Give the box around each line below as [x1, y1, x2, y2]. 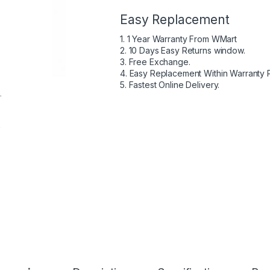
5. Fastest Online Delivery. [120, 80, 220, 90]
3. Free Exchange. [120, 57, 190, 67]
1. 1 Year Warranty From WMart [120, 34, 237, 44]
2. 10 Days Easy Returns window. [120, 45, 245, 55]
